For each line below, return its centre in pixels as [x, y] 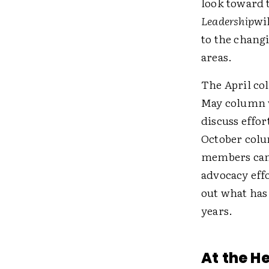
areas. [216, 57]
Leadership [227, 21]
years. [217, 210]
